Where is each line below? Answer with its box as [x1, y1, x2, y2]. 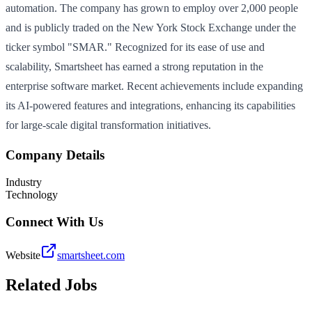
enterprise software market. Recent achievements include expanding [6, 79, 303, 92]
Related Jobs [6, 276, 97, 295]
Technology [6, 189, 58, 201]
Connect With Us [6, 214, 103, 229]
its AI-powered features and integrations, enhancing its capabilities [6, 99, 295, 111]
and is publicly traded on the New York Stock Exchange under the [6, 21, 296, 33]
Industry [6, 176, 42, 188]
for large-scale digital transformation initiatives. [6, 118, 211, 131]
